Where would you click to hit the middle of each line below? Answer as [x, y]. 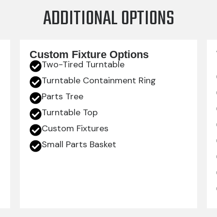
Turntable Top [70, 113]
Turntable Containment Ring [99, 81]
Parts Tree [62, 97]
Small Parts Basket [79, 145]
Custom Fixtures [75, 129]
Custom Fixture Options [89, 55]
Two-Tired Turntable [83, 65]
